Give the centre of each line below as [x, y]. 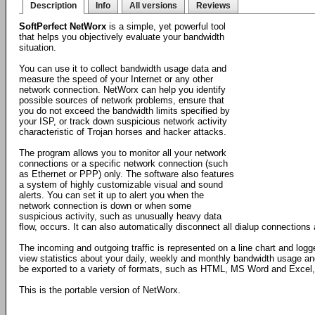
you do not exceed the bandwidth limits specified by [124, 111]
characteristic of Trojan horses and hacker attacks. [123, 132]
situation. [38, 47]
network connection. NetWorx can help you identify [122, 90]
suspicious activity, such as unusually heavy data [120, 216]
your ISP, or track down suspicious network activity [123, 121]
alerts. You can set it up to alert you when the [111, 195]
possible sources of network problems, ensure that [122, 100]
